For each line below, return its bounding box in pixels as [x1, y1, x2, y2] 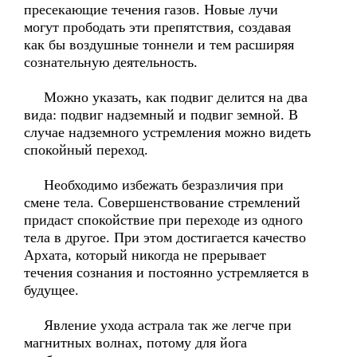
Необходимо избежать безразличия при [24, 177, 284, 193]
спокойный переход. [24, 142, 148, 158]
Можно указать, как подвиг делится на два [24, 89, 308, 105]
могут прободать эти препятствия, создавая [24, 19, 291, 35]
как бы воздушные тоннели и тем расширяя [24, 37, 294, 53]
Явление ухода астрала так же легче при [24, 317, 292, 333]
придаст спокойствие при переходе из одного [24, 212, 303, 228]
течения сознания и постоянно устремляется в [24, 265, 309, 280]
